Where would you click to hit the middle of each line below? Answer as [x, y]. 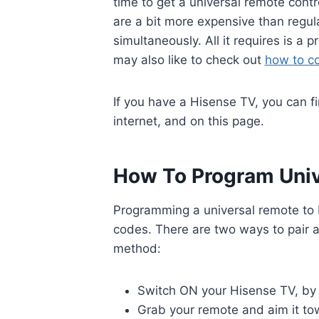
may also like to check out [189, 59]
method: [137, 248]
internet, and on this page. [188, 121]
